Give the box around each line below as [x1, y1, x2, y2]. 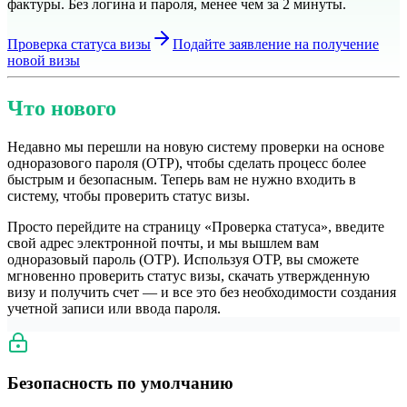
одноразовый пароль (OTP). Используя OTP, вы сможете [7, 251, 359, 267]
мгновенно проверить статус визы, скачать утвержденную [7, 267, 370, 283]
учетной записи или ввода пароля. [7, 300, 221, 316]
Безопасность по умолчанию [7, 373, 233, 393]
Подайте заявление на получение [173, 35, 379, 52]
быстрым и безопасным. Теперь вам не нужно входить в [7, 171, 356, 187]
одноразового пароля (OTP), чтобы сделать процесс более [7, 154, 366, 171]
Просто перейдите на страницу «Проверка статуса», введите [7, 218, 384, 234]
